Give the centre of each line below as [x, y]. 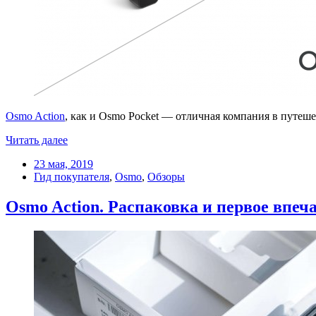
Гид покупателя [72, 177]
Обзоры [166, 177]
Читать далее [37, 140]
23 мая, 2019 [63, 164]
